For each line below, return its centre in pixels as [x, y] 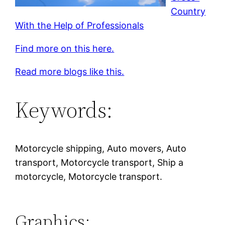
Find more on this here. [65, 48]
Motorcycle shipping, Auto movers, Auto [101, 148]
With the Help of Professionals [80, 25]
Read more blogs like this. [70, 71]
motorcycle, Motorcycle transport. [89, 176]
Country [188, 11]
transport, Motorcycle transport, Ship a [99, 162]
